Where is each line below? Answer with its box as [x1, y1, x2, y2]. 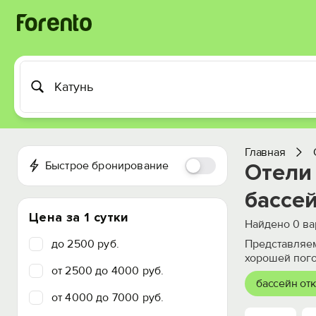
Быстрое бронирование [44, 159, 169, 173]
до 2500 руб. [51, 237, 119, 251]
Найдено [245, 217, 293, 231]
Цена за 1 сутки [29, 209, 129, 225]
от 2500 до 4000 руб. [51, 264, 164, 278]
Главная [245, 145, 286, 159]
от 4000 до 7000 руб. [51, 291, 164, 305]
